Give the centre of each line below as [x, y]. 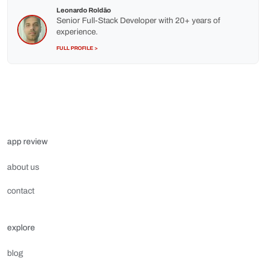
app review [27, 142]
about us [23, 167]
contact [21, 191]
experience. [77, 32]
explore [21, 228]
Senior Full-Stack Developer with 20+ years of [138, 20]
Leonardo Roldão [84, 10]
